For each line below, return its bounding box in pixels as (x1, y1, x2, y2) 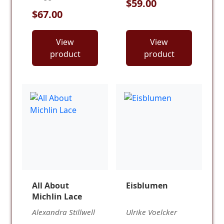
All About (32, 180, 69, 191)
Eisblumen (126, 180, 168, 191)
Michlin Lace (32, 191, 82, 202)
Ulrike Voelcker (126, 207, 177, 217)
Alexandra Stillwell (32, 207, 95, 217)
